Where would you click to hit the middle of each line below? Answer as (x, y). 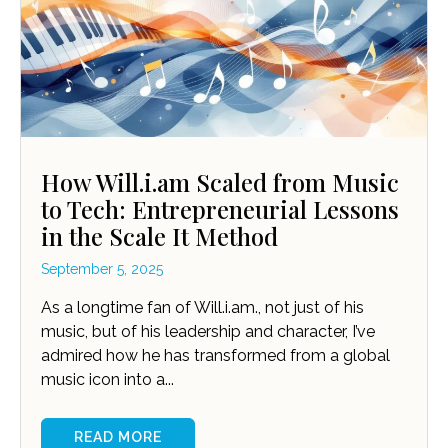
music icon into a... (107, 380)
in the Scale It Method (159, 236)
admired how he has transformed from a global (215, 356)
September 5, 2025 (102, 269)
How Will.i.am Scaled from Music (220, 182)
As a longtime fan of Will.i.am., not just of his (202, 308)
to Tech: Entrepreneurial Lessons (220, 209)
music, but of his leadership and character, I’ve (208, 332)
